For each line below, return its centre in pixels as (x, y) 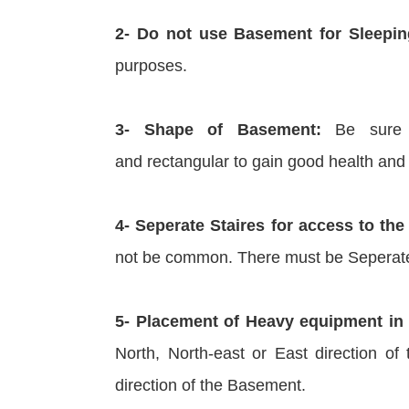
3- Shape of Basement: (218, 129)
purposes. (151, 65)
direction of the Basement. (210, 385)
